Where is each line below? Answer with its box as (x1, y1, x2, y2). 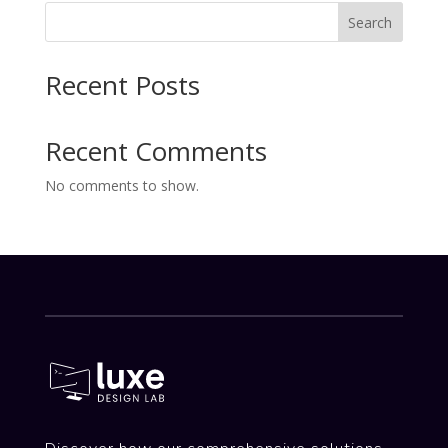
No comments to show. (44, 176, 199, 196)
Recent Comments (44, 133, 267, 170)
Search (348, 12, 393, 32)
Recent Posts (44, 67, 200, 104)
